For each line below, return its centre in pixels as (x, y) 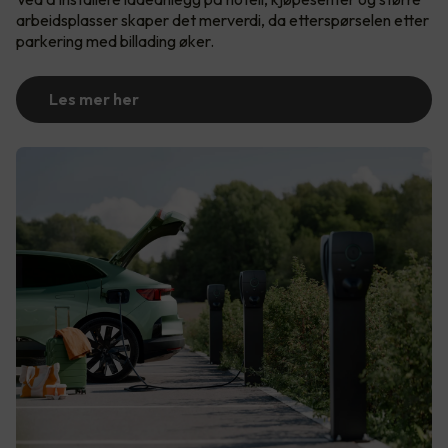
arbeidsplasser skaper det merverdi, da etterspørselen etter (222, 19)
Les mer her (94, 98)
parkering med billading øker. (116, 40)
